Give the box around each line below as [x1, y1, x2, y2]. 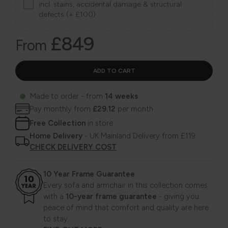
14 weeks [105, 92, 138, 101]
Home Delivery [30, 131, 82, 141]
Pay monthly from [30, 104, 93, 114]
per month [116, 104, 153, 114]
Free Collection [30, 119, 85, 128]
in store [85, 119, 113, 128]
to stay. [43, 214, 69, 224]
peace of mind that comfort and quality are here [43, 203, 209, 213]
